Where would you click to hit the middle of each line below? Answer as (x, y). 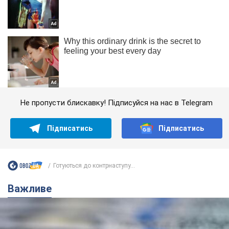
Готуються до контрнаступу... (94, 165)
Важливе (33, 189)
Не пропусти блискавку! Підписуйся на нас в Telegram (116, 103)
